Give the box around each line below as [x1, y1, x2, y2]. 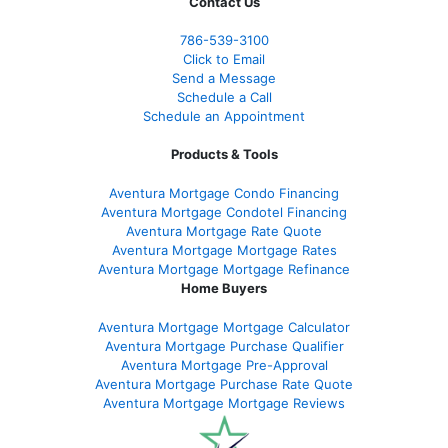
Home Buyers [181, 280, 267, 297]
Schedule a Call [176, 89, 272, 106]
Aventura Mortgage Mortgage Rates [111, 242, 337, 259]
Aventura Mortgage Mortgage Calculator [98, 319, 350, 336]
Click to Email [183, 51, 265, 68]
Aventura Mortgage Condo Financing [109, 185, 339, 202]
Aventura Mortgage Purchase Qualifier [104, 338, 344, 355]
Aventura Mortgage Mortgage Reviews [103, 395, 345, 412]
